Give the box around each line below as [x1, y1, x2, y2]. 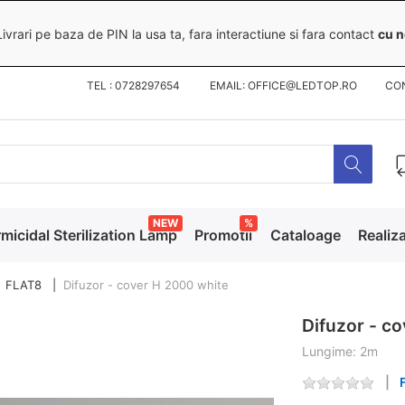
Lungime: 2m [301, 344, 378, 360]
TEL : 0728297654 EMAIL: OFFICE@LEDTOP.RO [87, 79, 369, 92]
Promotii [194, 226, 253, 245]
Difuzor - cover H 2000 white [63, 278, 229, 293]
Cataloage [269, 226, 341, 245]
